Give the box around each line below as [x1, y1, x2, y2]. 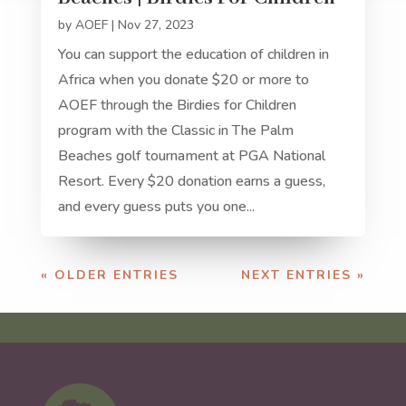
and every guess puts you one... [57, 196, 255, 217]
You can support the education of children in [57, 43, 329, 64]
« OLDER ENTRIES [40, 266, 179, 284]
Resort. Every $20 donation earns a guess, [57, 170, 325, 191]
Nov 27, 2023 [117, 15, 194, 34]
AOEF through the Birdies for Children [57, 94, 296, 115]
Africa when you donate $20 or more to [57, 69, 309, 90]
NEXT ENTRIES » [241, 266, 366, 284]
